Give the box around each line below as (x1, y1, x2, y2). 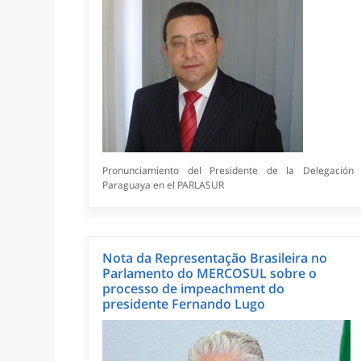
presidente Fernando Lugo (102, 295, 266, 313)
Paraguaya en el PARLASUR (102, 178, 225, 193)
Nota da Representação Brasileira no (102, 249, 328, 268)
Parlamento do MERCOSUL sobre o (102, 264, 317, 283)
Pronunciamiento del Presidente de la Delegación (102, 164, 354, 178)
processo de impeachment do (102, 280, 285, 298)
